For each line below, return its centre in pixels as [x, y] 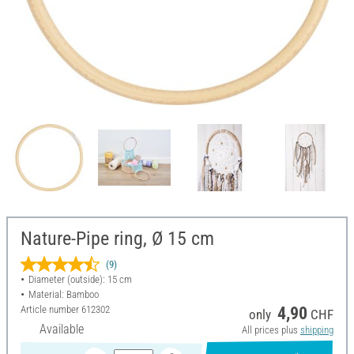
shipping [316, 330]
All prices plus [271, 330]
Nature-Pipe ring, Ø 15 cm [117, 239]
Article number [51, 310]
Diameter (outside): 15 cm [80, 280]
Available [62, 330]
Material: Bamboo [63, 295]
